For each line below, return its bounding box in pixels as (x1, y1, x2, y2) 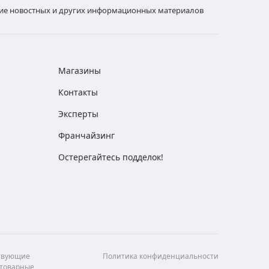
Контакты (58, 86, 98, 98)
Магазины (58, 65, 101, 76)
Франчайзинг (58, 130, 115, 141)
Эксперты (58, 108, 98, 119)
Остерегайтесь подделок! (58, 151, 163, 163)
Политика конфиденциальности (103, 251, 219, 261)
